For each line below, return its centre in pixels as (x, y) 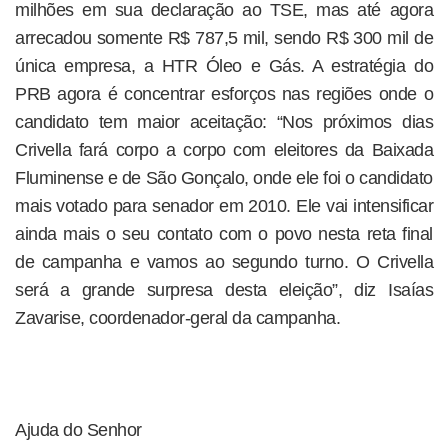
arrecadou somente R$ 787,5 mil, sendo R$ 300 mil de (224, 38)
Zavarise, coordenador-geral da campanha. (177, 318)
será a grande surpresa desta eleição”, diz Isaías (224, 290)
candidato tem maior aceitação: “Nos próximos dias (224, 122)
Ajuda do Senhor (78, 430)
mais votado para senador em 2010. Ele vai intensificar (224, 206)
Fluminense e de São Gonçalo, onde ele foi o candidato (224, 178)
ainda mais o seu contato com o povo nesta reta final (224, 234)
